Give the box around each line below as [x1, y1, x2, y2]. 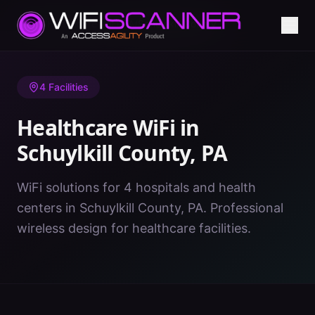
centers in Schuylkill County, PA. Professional [17, 200, 283, 215]
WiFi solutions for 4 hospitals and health [17, 180, 256, 195]
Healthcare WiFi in [17, 113, 200, 142]
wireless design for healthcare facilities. [17, 221, 251, 236]
